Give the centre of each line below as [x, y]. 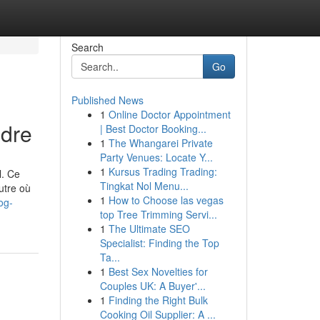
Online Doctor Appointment [169, 114]
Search [87, 47]
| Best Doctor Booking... [153, 129]
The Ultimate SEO [149, 229]
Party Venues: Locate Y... [156, 157]
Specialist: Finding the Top [159, 243]
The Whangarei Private [160, 143]
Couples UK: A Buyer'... [152, 286]
